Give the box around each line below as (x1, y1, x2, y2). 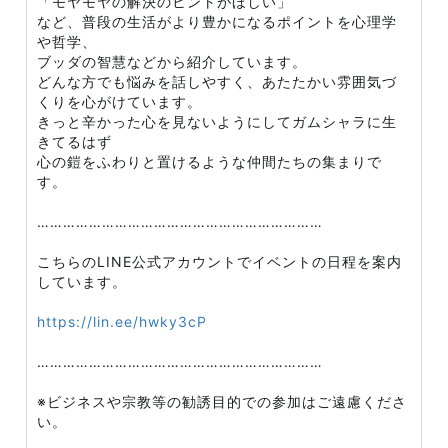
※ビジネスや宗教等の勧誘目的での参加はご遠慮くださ (37, 393, 407, 410)
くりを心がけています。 (37, 93, 202, 110)
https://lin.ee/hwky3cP (37, 313, 207, 330)
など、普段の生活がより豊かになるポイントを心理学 (37, 13, 397, 30)
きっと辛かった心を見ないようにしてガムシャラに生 (37, 113, 397, 130)
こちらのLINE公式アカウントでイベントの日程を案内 (37, 253, 402, 270)
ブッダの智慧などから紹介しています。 (37, 53, 307, 70)
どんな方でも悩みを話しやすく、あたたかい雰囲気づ (37, 73, 397, 90)
